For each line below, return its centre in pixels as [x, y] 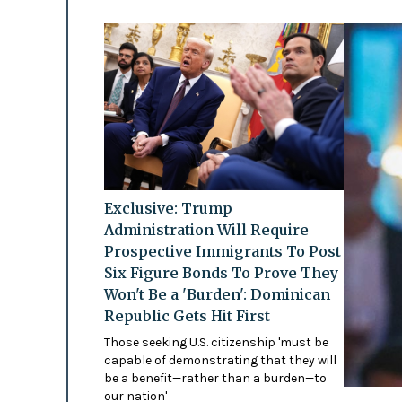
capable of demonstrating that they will [220, 361]
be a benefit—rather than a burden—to [215, 379]
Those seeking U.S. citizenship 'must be [216, 343]
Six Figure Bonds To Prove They [221, 273]
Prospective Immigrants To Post [222, 252]
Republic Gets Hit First [187, 316]
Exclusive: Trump [168, 209]
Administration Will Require [206, 230]
